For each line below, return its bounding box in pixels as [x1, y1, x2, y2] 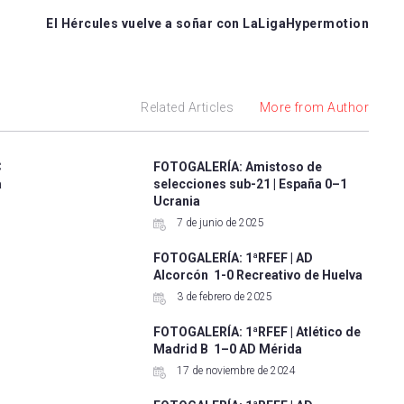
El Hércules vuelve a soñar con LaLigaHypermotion [46, 16, 369, 32]
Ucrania [153, 194, 201, 209]
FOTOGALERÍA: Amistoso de [153, 160, 323, 175]
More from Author [259, 100, 369, 115]
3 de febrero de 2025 [174, 290, 273, 304]
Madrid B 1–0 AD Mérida [153, 342, 303, 357]
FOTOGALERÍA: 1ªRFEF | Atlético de [153, 325, 362, 340]
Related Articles [141, 100, 234, 115]
